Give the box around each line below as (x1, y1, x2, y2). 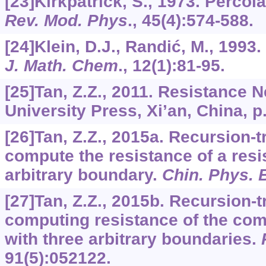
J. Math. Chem (4, 56, 118, 75)
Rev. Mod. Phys (4, 11, 128, 30)
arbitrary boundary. (4, 166, 162, 185)
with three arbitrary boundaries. (4, 230, 261, 249)
